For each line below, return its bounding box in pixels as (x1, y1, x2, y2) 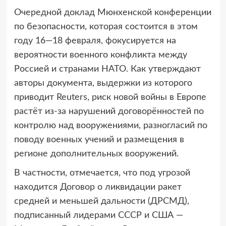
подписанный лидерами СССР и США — (14, 211, 183, 220)
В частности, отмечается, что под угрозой (14, 168, 190, 178)
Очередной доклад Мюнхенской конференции (14, 8, 211, 18)
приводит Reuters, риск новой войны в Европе (14, 93, 206, 102)
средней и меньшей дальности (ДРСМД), (14, 197, 189, 206)
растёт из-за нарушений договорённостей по (14, 107, 204, 117)
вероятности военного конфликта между (14, 50, 187, 60)
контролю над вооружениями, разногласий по (14, 121, 207, 131)
